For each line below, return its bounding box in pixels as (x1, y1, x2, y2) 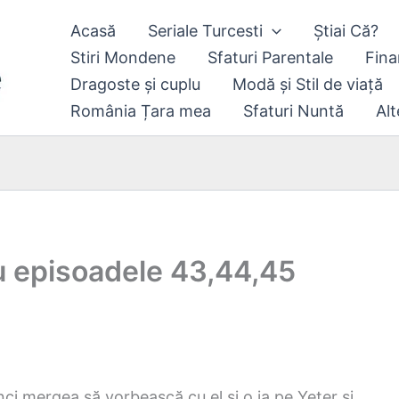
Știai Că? (313, 21, 379, 40)
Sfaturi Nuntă (243, 102, 344, 120)
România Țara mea (70, 102, 211, 120)
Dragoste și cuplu (70, 75, 200, 94)
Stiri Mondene (70, 48, 175, 67)
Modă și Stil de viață (232, 75, 383, 94)
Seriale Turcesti (148, 21, 263, 40)
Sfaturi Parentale (208, 48, 333, 67)
